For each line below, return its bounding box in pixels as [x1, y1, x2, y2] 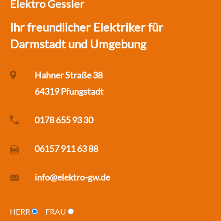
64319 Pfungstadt [35, 85, 104, 97]
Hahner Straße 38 [35, 69, 103, 80]
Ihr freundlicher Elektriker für [10, 19, 163, 34]
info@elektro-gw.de [35, 171, 110, 183]
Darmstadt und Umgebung [10, 36, 146, 51]
